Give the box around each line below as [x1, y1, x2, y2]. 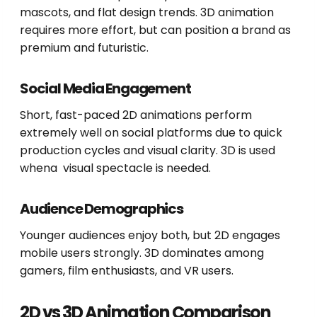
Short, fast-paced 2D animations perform [20, 107, 252, 124]
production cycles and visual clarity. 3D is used [20, 142, 275, 159]
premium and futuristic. [20, 40, 149, 57]
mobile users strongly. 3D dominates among [20, 245, 264, 262]
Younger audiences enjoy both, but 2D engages [20, 227, 280, 244]
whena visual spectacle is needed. [20, 160, 211, 177]
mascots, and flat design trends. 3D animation [20, 4, 274, 21]
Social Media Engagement [20, 79, 191, 99]
